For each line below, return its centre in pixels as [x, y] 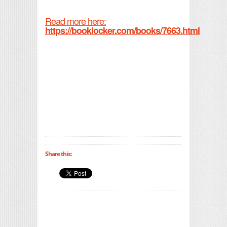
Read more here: [75, 21]
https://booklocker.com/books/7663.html [122, 30]
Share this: [58, 154]
